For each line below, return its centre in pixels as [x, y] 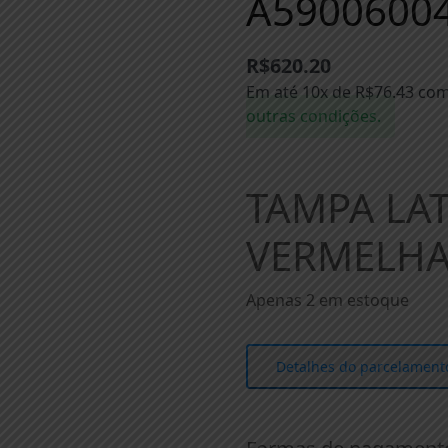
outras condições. [314, 116]
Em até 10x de [301, 92]
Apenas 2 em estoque [328, 300]
